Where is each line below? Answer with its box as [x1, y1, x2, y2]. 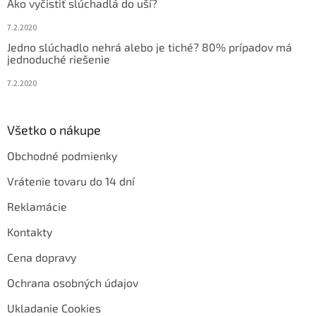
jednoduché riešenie [7, 51, 110, 66]
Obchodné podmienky [7, 148, 117, 162]
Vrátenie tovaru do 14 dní [7, 174, 135, 188]
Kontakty [7, 224, 52, 238]
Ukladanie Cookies [7, 300, 101, 315]
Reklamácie [7, 199, 67, 213]
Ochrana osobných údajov [7, 275, 138, 289]
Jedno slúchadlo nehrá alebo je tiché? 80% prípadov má [7, 39, 292, 54]
